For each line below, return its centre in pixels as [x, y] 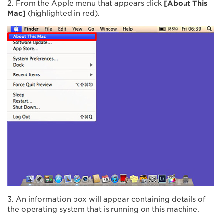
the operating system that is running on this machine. [103, 209]
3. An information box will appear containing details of [107, 199]
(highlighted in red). [63, 13]
